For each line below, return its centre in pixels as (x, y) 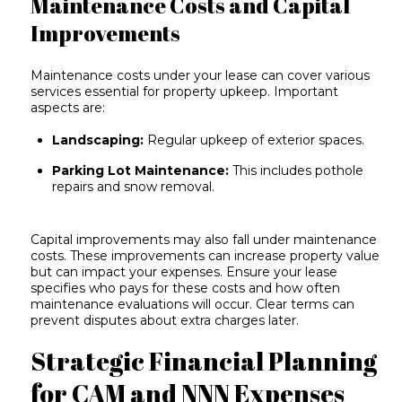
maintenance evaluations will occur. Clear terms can (193, 304)
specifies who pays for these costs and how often (186, 288)
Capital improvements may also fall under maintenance (204, 239)
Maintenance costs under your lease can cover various (201, 76)
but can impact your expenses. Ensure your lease (184, 271)
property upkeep (216, 92)
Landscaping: (98, 140)
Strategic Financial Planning (204, 361)
